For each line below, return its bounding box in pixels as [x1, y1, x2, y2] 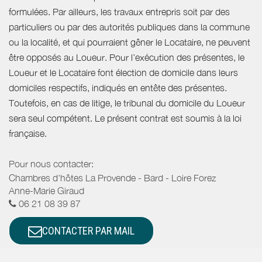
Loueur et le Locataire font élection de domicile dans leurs [9, 67, 238, 78]
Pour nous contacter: [9, 158, 94, 169]
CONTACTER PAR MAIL [42, 225, 135, 237]
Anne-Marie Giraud [9, 185, 84, 196]
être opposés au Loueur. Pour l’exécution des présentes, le [9, 51, 244, 63]
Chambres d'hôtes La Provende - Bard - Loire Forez [9, 172, 216, 183]
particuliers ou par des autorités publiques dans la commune [9, 21, 250, 32]
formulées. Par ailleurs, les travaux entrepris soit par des [9, 6, 230, 17]
